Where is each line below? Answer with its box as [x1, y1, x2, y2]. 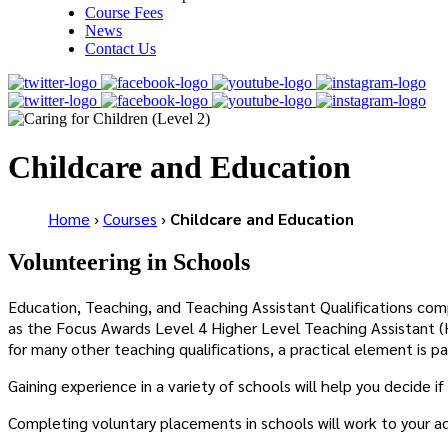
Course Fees [85, 4, 163, 21]
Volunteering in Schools [8, 248, 250, 275]
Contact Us [85, 40, 156, 57]
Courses [103, 207, 157, 229]
